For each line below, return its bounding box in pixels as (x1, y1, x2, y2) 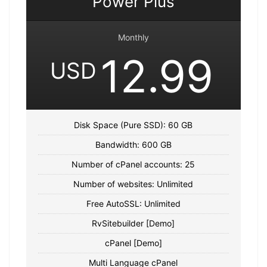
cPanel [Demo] (104, 237, 162, 248)
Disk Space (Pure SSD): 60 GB (74, 119, 193, 130)
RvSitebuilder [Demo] (92, 218, 175, 228)
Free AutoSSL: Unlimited (86, 198, 181, 209)
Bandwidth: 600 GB (95, 139, 172, 150)
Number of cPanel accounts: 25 (72, 159, 195, 169)
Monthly (117, 32, 149, 42)
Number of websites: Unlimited (73, 178, 194, 189)
